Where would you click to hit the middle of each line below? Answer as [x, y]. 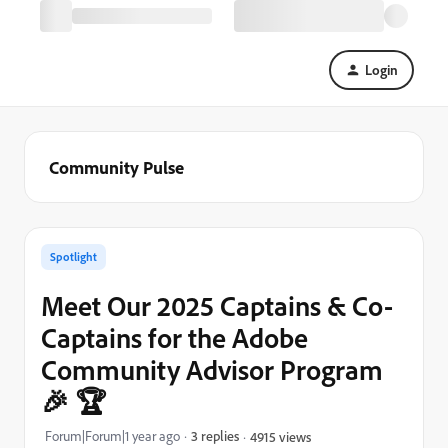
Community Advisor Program [212, 369]
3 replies [215, 435]
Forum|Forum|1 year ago [112, 436]
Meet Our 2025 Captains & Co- [217, 305]
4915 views [280, 436]
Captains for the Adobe [174, 337]
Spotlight [73, 256]
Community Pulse [116, 167]
